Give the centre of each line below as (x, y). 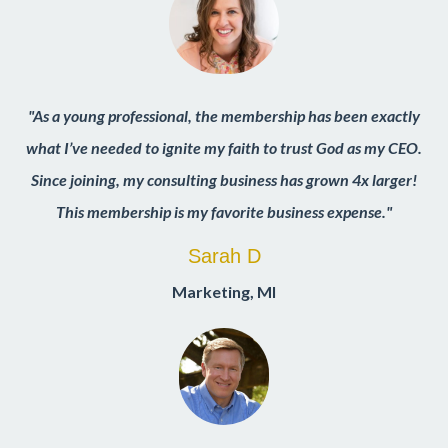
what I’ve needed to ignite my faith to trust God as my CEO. (224, 147)
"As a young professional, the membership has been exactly (224, 115)
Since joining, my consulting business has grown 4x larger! (224, 179)
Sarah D (224, 255)
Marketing (211, 291)
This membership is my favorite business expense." (224, 211)
